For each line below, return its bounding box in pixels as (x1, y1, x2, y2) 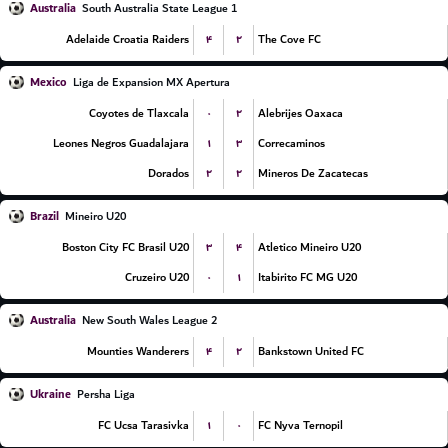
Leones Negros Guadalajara (53, 134, 189, 153)
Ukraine (30, 384, 71, 405)
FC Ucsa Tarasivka (98, 416, 189, 435)
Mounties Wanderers (87, 342, 189, 361)
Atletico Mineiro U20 (258, 238, 361, 257)
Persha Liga (77, 385, 135, 404)
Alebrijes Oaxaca (258, 104, 343, 123)
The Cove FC (258, 30, 321, 49)
